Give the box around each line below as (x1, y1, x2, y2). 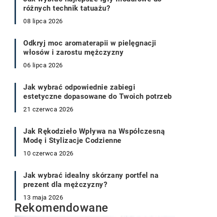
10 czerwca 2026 (23, 150, 74, 157)
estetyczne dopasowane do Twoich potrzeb (23, 92, 172, 101)
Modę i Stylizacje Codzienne (23, 136, 122, 145)
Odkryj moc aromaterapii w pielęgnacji (23, 39, 156, 47)
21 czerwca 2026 (23, 106, 74, 113)
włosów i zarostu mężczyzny (23, 48, 124, 57)
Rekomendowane (15, 201, 108, 215)
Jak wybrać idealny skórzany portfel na (23, 171, 158, 180)
